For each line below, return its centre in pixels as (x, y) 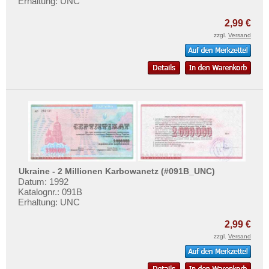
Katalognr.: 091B (50, 192)
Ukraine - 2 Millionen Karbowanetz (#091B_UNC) (117, 171)
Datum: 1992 (43, 182)
